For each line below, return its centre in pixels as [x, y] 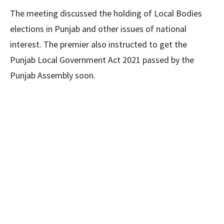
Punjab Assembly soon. [53, 75]
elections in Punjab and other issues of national [98, 29]
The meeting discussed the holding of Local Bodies [106, 13]
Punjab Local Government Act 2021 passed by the [102, 60]
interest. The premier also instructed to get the [98, 44]
